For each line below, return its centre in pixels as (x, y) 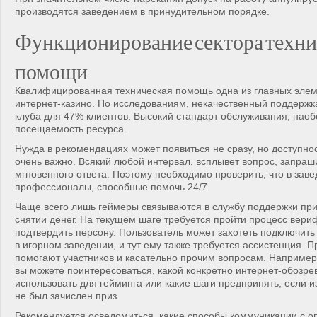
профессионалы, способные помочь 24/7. (113, 187)
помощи (51, 68)
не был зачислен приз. (67, 296)
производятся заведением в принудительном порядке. (142, 11)
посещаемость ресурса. (71, 129)
